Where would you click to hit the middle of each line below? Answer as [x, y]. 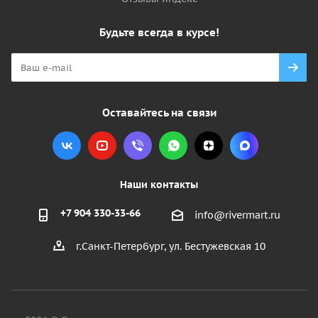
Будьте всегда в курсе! [159, 32]
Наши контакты [159, 185]
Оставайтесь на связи [159, 113]
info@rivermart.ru [237, 215]
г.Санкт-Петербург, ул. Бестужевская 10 [170, 247]
